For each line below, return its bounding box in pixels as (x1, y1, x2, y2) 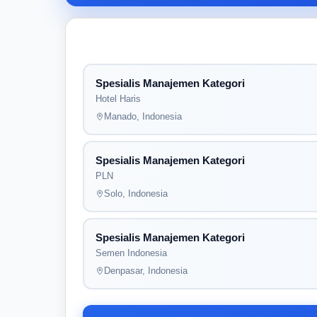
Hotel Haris (96, 93, 141, 104)
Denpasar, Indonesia (104, 265, 188, 276)
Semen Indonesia (96, 248, 167, 258)
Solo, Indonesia (104, 188, 168, 199)
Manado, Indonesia (104, 111, 182, 122)
